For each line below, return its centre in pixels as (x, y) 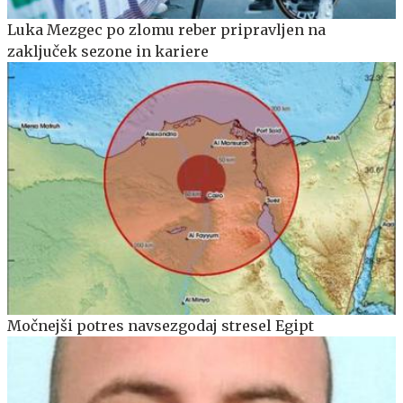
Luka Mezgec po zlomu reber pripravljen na (166, 30)
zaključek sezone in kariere (108, 52)
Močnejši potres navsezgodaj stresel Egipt (161, 325)
